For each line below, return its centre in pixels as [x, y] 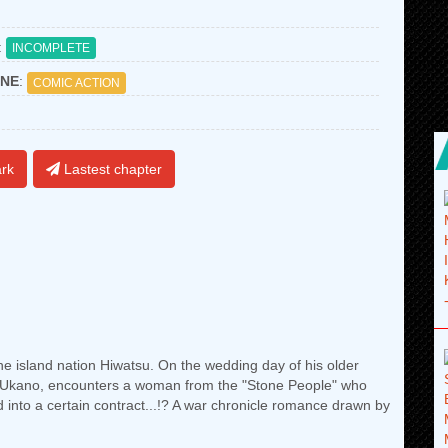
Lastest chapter [111, 169]
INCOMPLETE [50, 48]
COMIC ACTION [77, 82]
